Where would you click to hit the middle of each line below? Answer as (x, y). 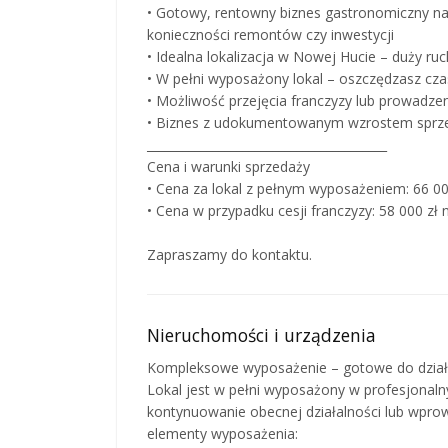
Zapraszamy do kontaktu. (229, 254)
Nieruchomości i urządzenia (261, 334)
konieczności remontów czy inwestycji (270, 34)
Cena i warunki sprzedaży (228, 166)
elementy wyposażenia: (222, 433)
